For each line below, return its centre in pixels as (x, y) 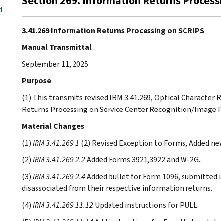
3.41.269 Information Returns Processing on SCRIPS (113, 30)
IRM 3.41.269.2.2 (59, 159)
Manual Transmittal (57, 47)
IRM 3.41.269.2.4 (59, 176)
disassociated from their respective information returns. (117, 188)
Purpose (37, 80)
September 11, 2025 (55, 64)
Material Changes (53, 126)
